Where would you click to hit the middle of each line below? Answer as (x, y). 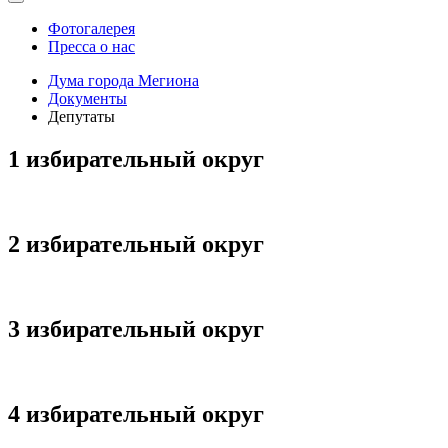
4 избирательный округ (136, 413)
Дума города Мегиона (123, 81)
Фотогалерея (91, 29)
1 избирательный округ (136, 159)
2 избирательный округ (136, 244)
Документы (87, 99)
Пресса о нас (91, 47)
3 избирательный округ (136, 328)
